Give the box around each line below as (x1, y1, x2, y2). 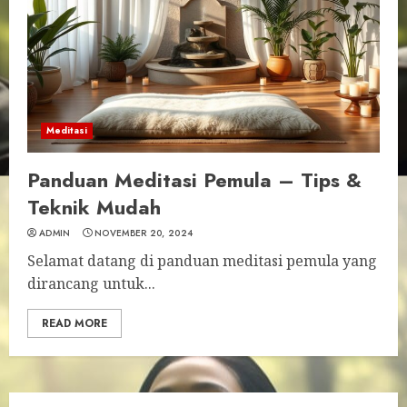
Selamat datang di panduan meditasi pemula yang (27, 251, 377, 271)
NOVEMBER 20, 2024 (94, 226, 194, 240)
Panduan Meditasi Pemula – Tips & (27, 165, 362, 194)
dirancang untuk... (27, 273, 155, 293)
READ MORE (42, 315, 107, 332)
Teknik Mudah (27, 193, 161, 222)
